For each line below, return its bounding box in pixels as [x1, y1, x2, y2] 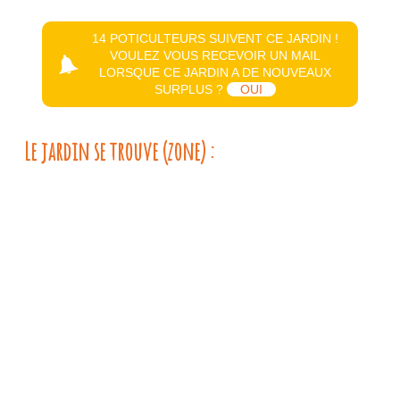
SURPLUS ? [154, 82, 228, 96]
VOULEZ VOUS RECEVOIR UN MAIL [110, 48, 321, 62]
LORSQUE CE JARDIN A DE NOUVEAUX [99, 65, 332, 79]
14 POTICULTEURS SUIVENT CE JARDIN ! [92, 31, 339, 46]
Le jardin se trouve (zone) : [23, 136, 214, 167]
